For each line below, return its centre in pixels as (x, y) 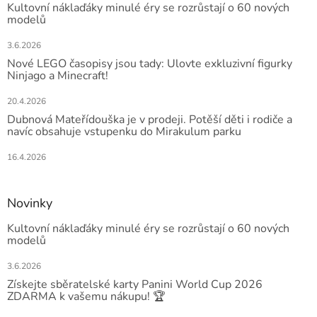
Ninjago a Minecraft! (58, 75)
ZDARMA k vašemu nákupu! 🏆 (86, 296)
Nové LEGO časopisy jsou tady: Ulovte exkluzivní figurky (150, 63)
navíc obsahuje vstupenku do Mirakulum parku (124, 131)
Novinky (30, 203)
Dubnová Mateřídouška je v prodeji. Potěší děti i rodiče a (150, 119)
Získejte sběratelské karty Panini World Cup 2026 (135, 284)
